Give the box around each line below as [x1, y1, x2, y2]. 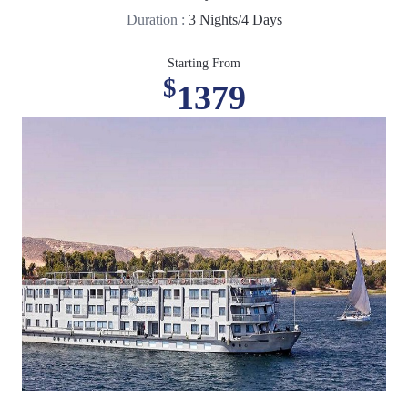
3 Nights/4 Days [188, 11, 282, 27]
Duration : [126, 11, 189, 27]
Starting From [168, 56, 240, 70]
